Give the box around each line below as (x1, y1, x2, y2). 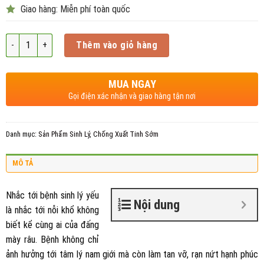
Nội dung (134, 197, 180, 212)
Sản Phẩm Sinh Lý (38, 130, 90, 138)
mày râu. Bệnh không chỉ (6, 233, 99, 245)
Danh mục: (6, 130, 38, 138)
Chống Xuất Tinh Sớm (93, 130, 159, 138)
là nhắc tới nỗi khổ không (6, 204, 99, 216)
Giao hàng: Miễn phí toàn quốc (21, 4, 130, 15)
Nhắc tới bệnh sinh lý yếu (6, 189, 99, 201)
